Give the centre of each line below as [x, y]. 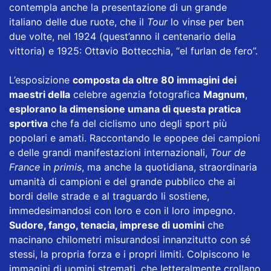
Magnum [224, 95]
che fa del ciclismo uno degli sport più [137, 124]
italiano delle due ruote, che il [78, 22]
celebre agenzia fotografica [137, 95]
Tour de [228, 153]
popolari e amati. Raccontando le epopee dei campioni [135, 138]
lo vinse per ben [206, 22]
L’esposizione [41, 80]
